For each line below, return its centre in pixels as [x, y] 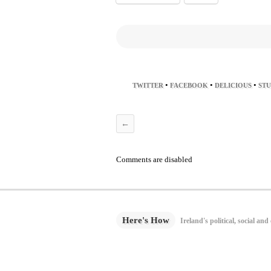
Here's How [146, 220]
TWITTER [148, 85]
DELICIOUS [233, 85]
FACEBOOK [189, 85]
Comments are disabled [154, 159]
